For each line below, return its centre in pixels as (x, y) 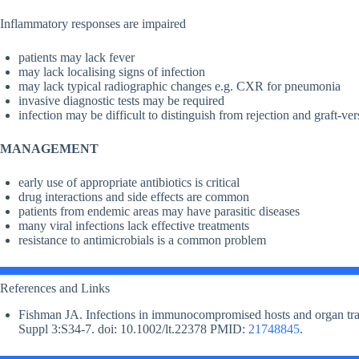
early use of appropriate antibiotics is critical (129, 183)
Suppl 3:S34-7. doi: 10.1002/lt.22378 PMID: (133, 329)
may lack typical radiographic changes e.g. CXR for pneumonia (179, 87)
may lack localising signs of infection (112, 72)
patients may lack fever (77, 58)
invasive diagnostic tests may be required (121, 101)
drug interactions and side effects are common (134, 197)
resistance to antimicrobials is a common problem (142, 240)
